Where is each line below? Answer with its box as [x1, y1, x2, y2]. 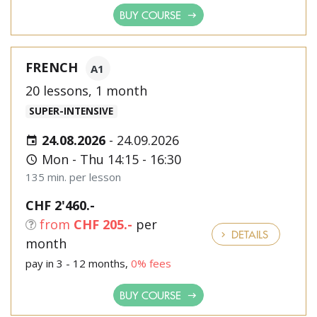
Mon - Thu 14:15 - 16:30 [38, 151, 181, 168]
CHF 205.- [74, 216, 132, 233]
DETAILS [229, 226, 268, 241]
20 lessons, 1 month [25, 82, 147, 99]
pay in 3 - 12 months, [25, 256, 131, 270]
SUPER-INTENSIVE [29, 105, 114, 117]
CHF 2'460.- [25, 197, 95, 214]
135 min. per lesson [25, 170, 121, 184]
